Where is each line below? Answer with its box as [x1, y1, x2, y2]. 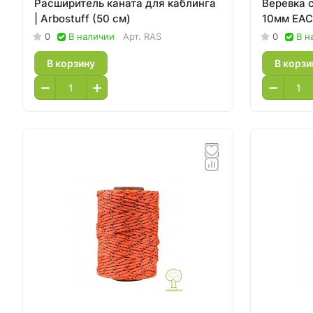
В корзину [47, 57, 95, 69]
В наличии [68, 31, 115, 42]
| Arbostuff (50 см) [34, 12, 131, 25]
